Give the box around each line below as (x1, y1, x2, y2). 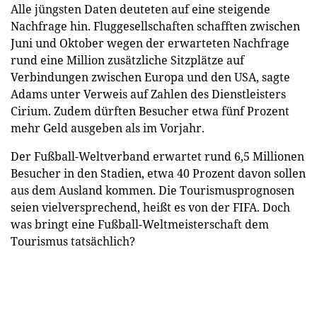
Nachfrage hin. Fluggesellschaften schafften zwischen (11, 18, 300, 34)
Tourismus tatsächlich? (11, 233, 135, 249)
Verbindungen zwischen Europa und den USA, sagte (11, 69, 290, 85)
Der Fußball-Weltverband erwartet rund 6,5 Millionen (11, 148, 304, 164)
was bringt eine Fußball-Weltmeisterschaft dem (11, 216, 269, 232)
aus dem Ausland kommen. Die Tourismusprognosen (11, 182, 294, 198)
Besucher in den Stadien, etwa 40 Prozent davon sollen (11, 165, 306, 181)
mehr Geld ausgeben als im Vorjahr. (11, 120, 204, 136)
